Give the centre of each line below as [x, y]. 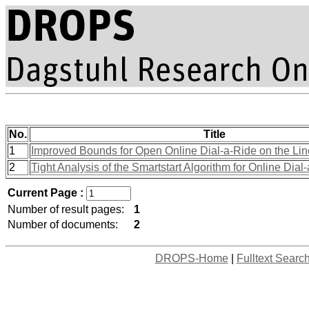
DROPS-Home [191, 258]
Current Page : [47, 193]
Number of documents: [63, 225]
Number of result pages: [66, 209]
